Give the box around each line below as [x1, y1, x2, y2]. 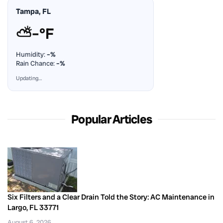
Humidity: [16, 50, 47, 59]
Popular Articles [71, 111, 152, 127]
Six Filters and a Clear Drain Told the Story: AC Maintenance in [7, 192, 215, 202]
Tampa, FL [16, 6, 51, 16]
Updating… [16, 74, 42, 82]
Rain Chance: [16, 59, 56, 68]
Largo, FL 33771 [7, 202, 59, 213]
